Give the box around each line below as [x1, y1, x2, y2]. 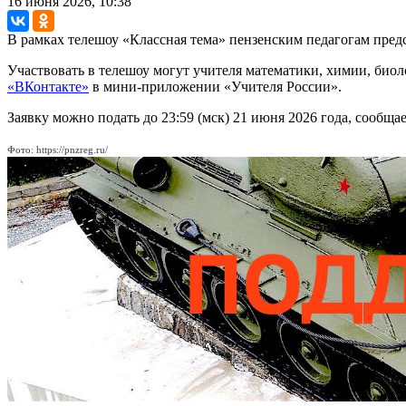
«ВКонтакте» [7, 78, 89, 94]
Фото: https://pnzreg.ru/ [7, 143, 108, 155]
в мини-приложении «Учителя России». [89, 78, 342, 94]
